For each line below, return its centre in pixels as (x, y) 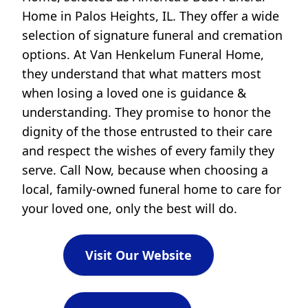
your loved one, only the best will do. (130, 209)
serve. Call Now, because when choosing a (145, 170)
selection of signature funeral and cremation (152, 35)
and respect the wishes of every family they (148, 151)
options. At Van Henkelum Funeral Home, (143, 55)
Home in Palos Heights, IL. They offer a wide (151, 16)
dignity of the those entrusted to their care (147, 132)
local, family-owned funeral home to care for (152, 189)
